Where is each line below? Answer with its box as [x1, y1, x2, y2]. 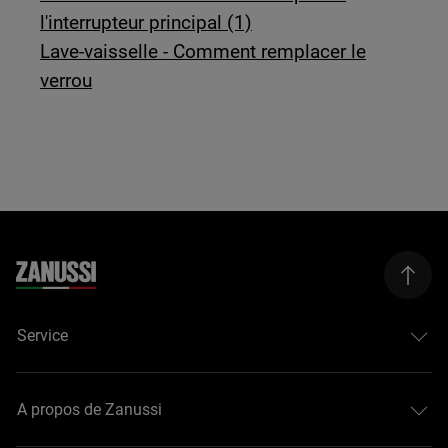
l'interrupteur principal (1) [40, 10, 253, 34]
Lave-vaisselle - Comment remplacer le [40, 39, 367, 63]
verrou [40, 68, 93, 92]
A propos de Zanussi [17, 400, 163, 420]
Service [17, 326, 69, 346]
